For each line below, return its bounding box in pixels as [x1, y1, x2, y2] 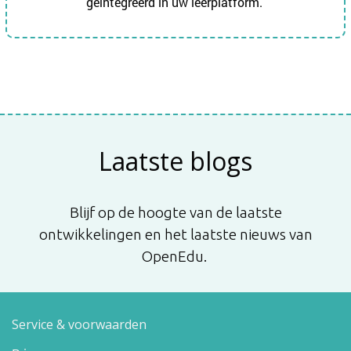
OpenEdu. [141, 248, 210, 266]
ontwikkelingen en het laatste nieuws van [38, 226, 313, 244]
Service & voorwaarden [12, 316, 147, 334]
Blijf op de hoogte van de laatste [69, 204, 282, 222]
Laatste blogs [99, 144, 252, 179]
